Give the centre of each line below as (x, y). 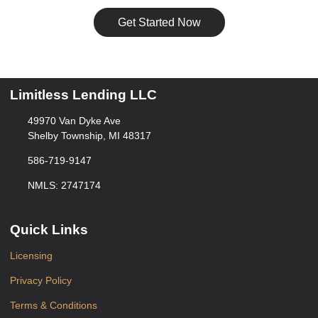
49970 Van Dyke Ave (74, 121)
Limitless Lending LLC (83, 95)
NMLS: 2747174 (64, 186)
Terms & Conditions (54, 305)
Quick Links (49, 230)
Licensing (31, 256)
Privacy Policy (41, 280)
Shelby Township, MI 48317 (89, 136)
